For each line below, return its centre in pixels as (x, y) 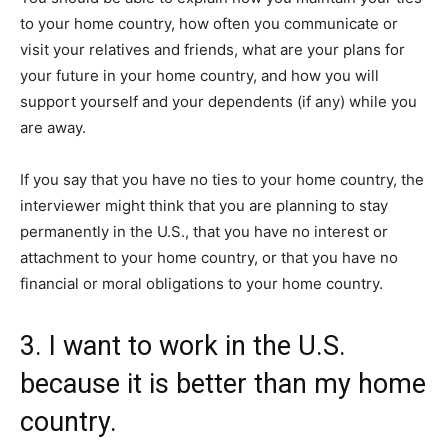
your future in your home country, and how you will (199, 76)
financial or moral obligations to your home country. (201, 284)
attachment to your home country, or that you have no (209, 258)
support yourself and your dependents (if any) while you (218, 102)
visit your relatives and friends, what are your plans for (212, 50)
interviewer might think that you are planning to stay (204, 206)
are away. (53, 128)
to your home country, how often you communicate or (209, 24)
